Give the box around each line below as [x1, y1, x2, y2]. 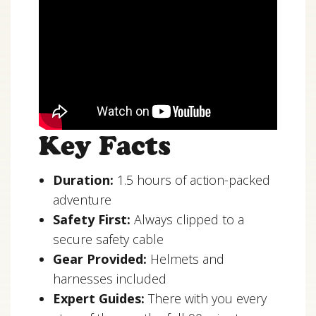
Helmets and [147, 250, 224, 268]
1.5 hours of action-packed [114, 171, 270, 189]
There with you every [145, 290, 267, 308]
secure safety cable [53, 231, 164, 248]
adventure [53, 191, 111, 209]
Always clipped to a [130, 211, 244, 229]
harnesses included [53, 270, 166, 288]
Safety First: [53, 211, 130, 229]
